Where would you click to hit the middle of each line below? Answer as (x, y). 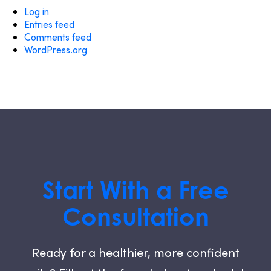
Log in (37, 11)
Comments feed (58, 37)
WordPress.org (56, 49)
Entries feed (49, 24)
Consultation (135, 217)
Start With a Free (135, 190)
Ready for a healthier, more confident (135, 252)
